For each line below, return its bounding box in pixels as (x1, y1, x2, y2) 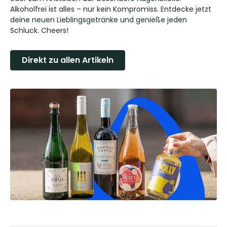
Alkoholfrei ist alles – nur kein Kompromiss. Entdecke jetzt (10, 4, 211, 14)
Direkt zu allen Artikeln (22, 54, 113, 66)
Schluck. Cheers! (10, 25, 68, 35)
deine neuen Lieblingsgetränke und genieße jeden (10, 15, 187, 25)
